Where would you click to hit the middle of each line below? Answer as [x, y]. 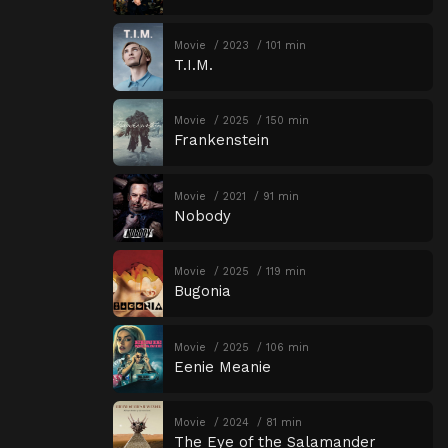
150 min [287, 121]
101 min [285, 45]
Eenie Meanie [222, 366]
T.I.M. [193, 64]
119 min [285, 272]
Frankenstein [221, 140]
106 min [287, 347]
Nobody [202, 215]
